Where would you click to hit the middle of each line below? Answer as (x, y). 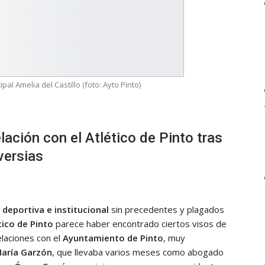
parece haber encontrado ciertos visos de (140, 223)
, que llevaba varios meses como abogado (138, 252)
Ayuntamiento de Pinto (112, 237)
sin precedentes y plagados (167, 209)
